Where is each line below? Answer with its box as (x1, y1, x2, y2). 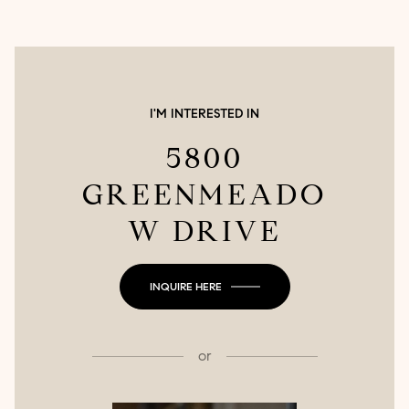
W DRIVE (127, 213, 282, 250)
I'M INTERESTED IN (150, 106, 259, 122)
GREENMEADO (82, 176, 327, 214)
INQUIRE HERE (149, 279, 222, 294)
